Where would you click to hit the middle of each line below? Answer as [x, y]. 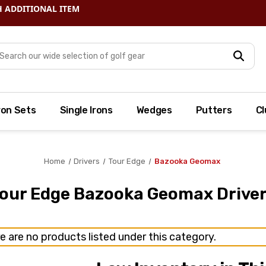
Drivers [87, 161]
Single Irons [86, 110]
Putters [214, 110]
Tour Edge [127, 161]
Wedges [154, 110]
